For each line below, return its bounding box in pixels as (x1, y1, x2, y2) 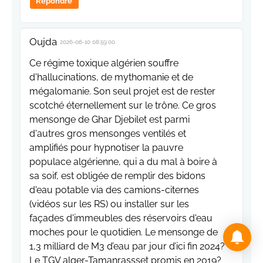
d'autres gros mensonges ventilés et (29, 127, 186, 139)
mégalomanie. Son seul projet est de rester (29, 85, 215, 97)
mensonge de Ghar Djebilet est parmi (29, 113, 190, 125)
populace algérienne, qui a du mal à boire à (29, 156, 217, 167)
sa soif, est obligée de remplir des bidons (29, 170, 205, 181)
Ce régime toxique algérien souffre (29, 57, 178, 69)
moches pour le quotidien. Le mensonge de (29, 226, 218, 238)
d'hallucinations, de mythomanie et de (29, 71, 193, 83)
